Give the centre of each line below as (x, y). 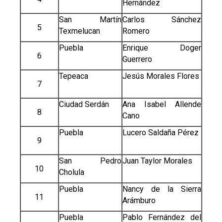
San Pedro (90, 161)
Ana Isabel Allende (162, 105)
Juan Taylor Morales (157, 161)
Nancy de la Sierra (162, 189)
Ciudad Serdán (84, 105)
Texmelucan (79, 31)
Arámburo (139, 201)
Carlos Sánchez (162, 20)
